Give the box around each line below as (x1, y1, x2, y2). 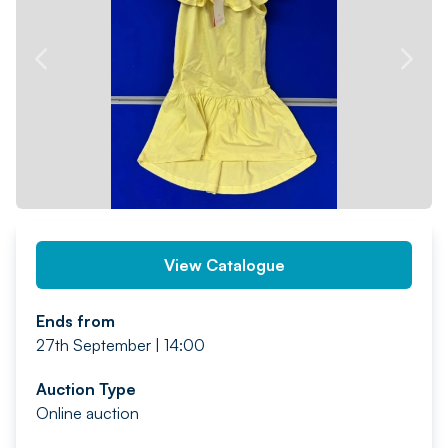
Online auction (36, 403, 139, 423)
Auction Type (36, 379, 136, 399)
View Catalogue (163, 255, 285, 275)
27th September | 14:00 (36, 335, 205, 355)
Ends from (36, 311, 115, 331)
